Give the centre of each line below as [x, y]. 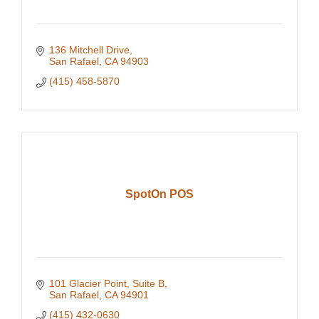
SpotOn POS [159, 194]
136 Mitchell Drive [89, 49]
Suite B [148, 283]
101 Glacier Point [88, 283]
